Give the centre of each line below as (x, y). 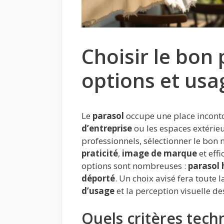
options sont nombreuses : (135, 165)
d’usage (98, 190)
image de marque (159, 153)
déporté (98, 178)
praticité (100, 153)
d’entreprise (107, 128)
